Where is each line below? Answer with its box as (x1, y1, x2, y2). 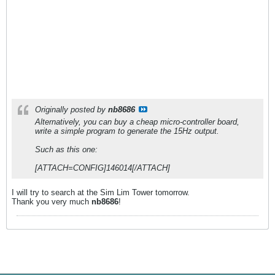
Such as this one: (35, 145, 98, 155)
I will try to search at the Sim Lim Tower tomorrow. (12, 188, 190, 198)
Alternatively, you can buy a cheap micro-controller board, (35, 117, 239, 127)
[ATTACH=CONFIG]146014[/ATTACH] (35, 163, 170, 173)
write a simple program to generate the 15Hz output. (35, 126, 219, 136)
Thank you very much (12, 197, 91, 207)
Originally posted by (35, 105, 108, 115)
